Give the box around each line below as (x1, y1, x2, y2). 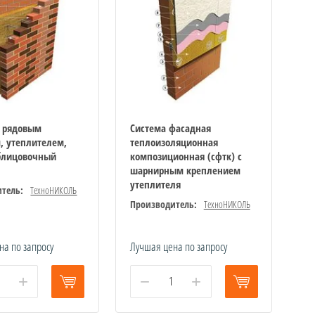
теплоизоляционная (129, 134, 218, 149)
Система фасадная (129, 120, 211, 135)
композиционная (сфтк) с (129, 148, 242, 163)
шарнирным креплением (129, 162, 240, 177)
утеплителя (129, 176, 181, 191)
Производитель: (129, 197, 197, 211)
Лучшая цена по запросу (129, 238, 227, 255)
